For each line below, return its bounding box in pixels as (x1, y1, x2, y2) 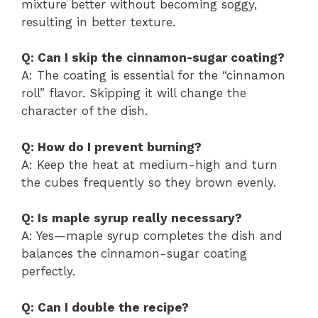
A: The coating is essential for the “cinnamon (21, 68, 285, 83)
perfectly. (21, 264, 75, 279)
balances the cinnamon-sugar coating (21, 246, 247, 261)
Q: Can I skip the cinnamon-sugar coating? (21, 50, 285, 65)
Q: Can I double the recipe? (21, 300, 189, 314)
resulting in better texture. (21, 14, 175, 29)
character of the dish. (21, 104, 148, 119)
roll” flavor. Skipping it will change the (21, 86, 246, 101)
